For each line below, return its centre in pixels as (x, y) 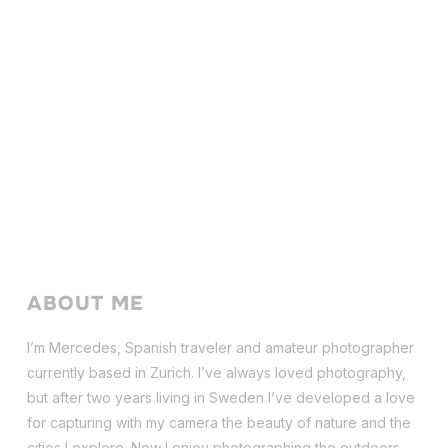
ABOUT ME (85, 303)
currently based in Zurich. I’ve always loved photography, (216, 372)
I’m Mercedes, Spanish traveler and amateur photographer (220, 347)
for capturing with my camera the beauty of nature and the (218, 422)
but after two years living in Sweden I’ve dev (174, 397)
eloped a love (368, 397)
